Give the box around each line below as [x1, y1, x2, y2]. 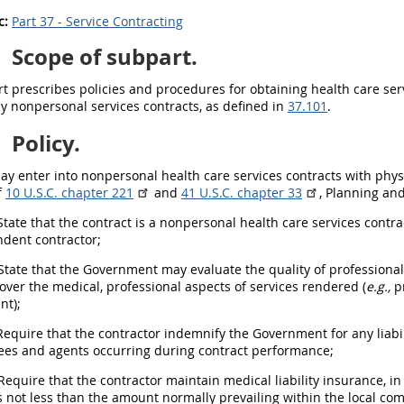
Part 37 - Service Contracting [12, 13, 183, 30]
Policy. [6, 128, 80, 159]
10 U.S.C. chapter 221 [5, 184, 133, 201]
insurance [323, 372, 383, 389]
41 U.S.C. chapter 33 [180, 184, 302, 201]
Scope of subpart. [6, 41, 197, 72]
